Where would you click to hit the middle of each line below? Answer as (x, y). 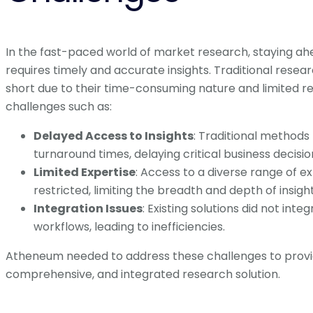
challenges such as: (59, 106)
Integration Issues (88, 208)
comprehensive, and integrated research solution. (143, 274)
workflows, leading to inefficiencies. (129, 226)
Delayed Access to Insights (114, 136)
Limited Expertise (85, 172)
